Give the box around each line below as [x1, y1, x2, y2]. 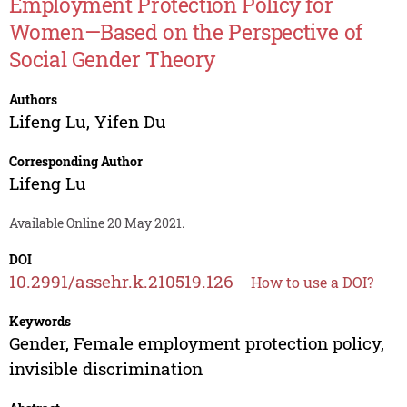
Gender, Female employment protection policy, [8, 332, 384, 355]
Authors [8, 91, 57, 109]
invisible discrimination [8, 357, 203, 381]
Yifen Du [94, 110, 166, 134]
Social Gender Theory [8, 45, 215, 74]
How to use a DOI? [250, 273, 373, 293]
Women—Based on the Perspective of [8, 18, 362, 46]
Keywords [8, 313, 71, 331]
